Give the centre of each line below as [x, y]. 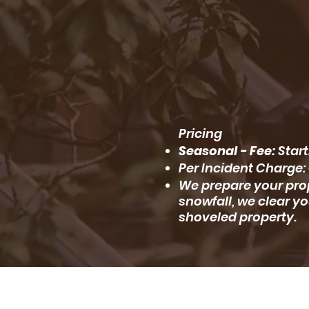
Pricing [200, 133]
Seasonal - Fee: [227, 151]
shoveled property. [238, 217]
